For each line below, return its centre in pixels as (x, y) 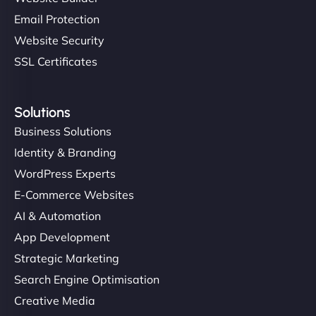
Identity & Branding (65, 152)
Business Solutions (63, 131)
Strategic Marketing (67, 258)
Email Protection (57, 19)
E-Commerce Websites (74, 194)
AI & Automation (57, 215)
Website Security (59, 40)
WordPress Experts (65, 173)
